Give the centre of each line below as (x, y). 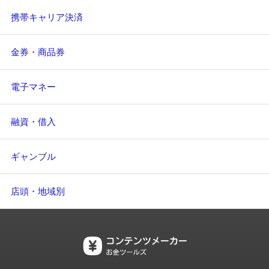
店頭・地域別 (38, 192)
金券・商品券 (38, 52)
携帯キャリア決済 (47, 17)
